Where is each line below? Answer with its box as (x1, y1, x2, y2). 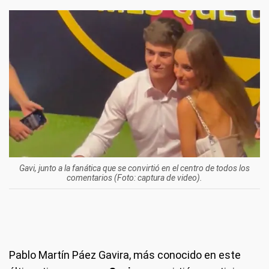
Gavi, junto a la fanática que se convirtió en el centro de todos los (19, 163, 250, 174)
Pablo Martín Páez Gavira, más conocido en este (9, 249, 241, 262)
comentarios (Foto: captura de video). (67, 173, 202, 183)
